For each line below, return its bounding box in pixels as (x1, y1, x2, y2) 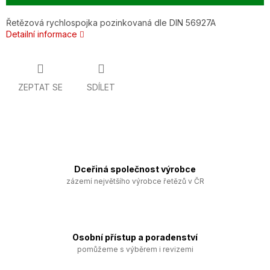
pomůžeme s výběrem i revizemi (77, 245, 193, 254)
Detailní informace (6, 29, 77, 40)
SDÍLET (87, 82, 115, 93)
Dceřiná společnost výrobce (74, 164, 196, 175)
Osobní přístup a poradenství (72, 232, 198, 243)
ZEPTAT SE (18, 82, 63, 93)
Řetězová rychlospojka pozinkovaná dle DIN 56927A (6, 17, 216, 28)
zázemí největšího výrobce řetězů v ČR (66, 177, 204, 186)
